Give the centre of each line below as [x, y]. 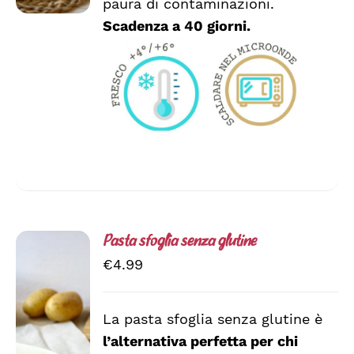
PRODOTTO [80, 104]
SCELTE [68, 38]
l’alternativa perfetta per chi [201, 341]
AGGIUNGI [55, 326]
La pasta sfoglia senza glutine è [213, 319]
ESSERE [69, 21]
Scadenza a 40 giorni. [179, 26]
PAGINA [67, 71]
